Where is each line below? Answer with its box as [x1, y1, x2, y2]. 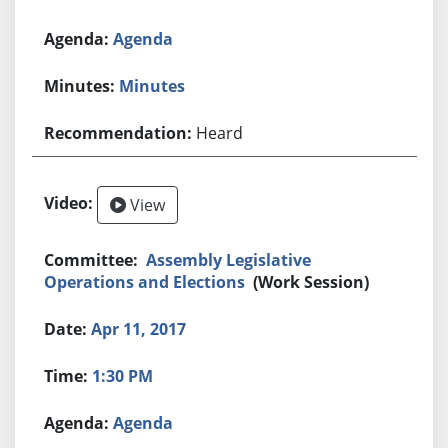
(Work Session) [253, 270, 370, 293]
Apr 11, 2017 [91, 317, 187, 340]
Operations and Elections [44, 270, 246, 293]
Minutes [119, 74, 186, 97]
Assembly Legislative [146, 248, 312, 271]
